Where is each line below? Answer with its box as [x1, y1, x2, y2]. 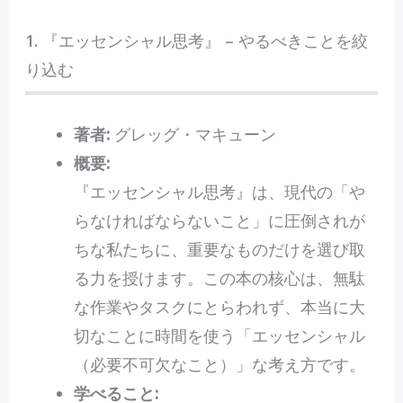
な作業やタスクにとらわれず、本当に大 [73, 296, 365, 318]
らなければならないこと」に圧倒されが [73, 210, 365, 232]
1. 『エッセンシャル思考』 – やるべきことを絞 [24, 29, 368, 51]
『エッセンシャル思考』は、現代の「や [73, 181, 365, 203]
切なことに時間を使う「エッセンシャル [73, 325, 365, 347]
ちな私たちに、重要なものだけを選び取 [73, 238, 365, 261]
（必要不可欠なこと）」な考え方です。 [73, 354, 365, 376]
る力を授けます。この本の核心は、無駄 [73, 267, 365, 290]
